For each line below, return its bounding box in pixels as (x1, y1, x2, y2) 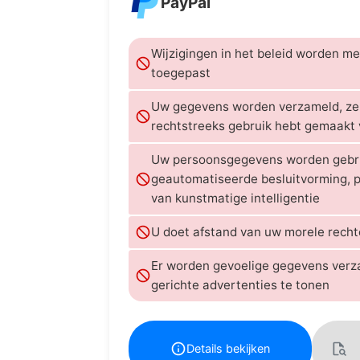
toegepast (151, 64, 211, 80)
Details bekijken (186, 342, 270, 356)
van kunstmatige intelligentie (151, 190, 320, 206)
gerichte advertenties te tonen (151, 276, 329, 292)
